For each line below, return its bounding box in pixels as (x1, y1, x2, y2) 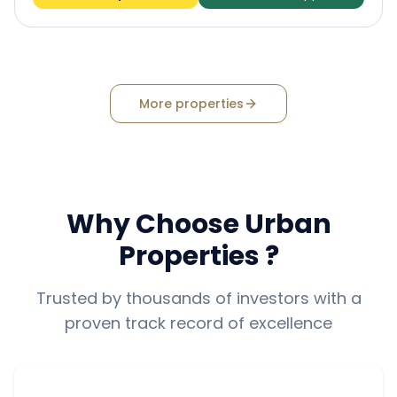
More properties (139, 94, 244, 113)
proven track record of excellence (65, 311, 332, 334)
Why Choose (66, 205, 239, 243)
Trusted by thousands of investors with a (35, 286, 362, 309)
